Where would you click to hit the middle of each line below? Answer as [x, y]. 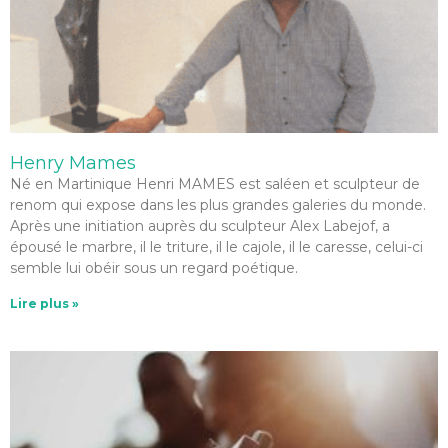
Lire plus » [44, 303]
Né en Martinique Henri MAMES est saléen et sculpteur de [215, 184]
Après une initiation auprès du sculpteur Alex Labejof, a [200, 226]
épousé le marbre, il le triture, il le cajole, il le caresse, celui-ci [216, 247]
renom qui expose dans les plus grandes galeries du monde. [218, 205]
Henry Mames [73, 163]
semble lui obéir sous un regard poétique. [154, 268]
